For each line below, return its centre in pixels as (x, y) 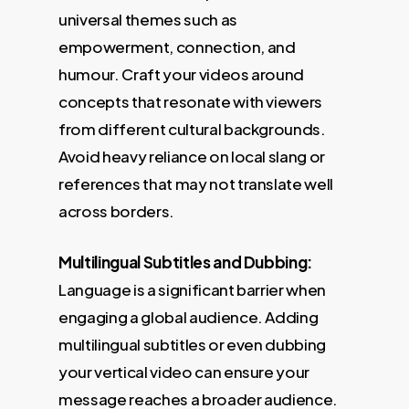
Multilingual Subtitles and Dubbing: (186, 262)
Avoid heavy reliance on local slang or (192, 157)
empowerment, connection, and (177, 47)
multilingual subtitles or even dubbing (193, 344)
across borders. (116, 211)
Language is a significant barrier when (193, 289)
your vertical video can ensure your (184, 371)
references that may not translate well (196, 184)
